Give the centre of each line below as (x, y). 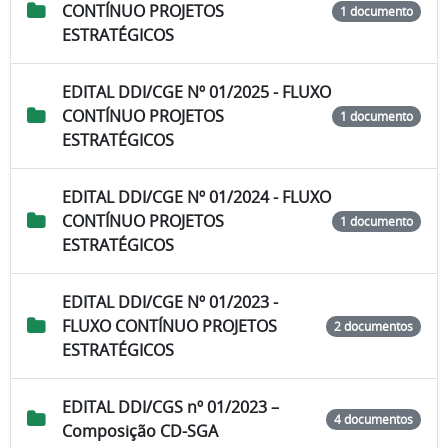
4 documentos (374, 419)
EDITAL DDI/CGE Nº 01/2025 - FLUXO (196, 92)
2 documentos (374, 326)
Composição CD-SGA (140, 431)
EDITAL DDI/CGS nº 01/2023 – (170, 407)
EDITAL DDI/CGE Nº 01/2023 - (170, 302)
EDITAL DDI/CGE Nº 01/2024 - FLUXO (196, 197)
